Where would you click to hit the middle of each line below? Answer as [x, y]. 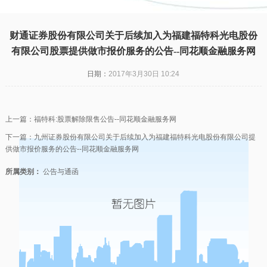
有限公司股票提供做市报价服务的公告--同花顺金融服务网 [133, 51]
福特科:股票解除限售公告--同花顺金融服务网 [105, 119]
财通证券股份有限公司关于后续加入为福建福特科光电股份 [133, 35]
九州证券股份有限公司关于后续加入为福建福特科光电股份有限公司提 [145, 137]
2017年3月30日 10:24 [144, 74]
